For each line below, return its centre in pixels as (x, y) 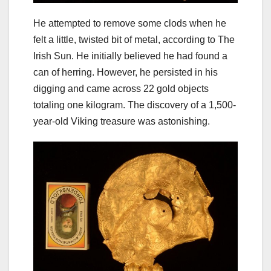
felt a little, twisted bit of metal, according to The (134, 39)
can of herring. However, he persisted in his (126, 72)
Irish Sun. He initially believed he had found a (130, 56)
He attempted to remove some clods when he (130, 23)
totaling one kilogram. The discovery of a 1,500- (135, 105)
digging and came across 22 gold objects (121, 88)
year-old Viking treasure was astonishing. (122, 121)
